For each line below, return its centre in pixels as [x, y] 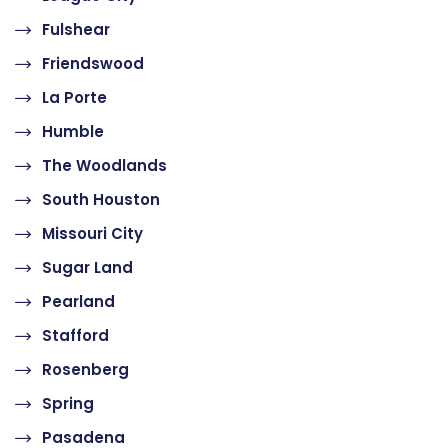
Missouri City [92, 233]
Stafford [75, 335]
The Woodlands [104, 165]
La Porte [74, 97]
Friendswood [93, 63]
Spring [68, 403]
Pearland [78, 301]
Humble [73, 131]
